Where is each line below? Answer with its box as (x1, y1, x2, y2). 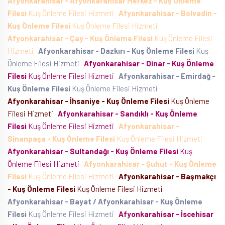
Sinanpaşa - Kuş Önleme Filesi (8, 134, 115, 143)
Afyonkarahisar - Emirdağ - (119, 71, 215, 80)
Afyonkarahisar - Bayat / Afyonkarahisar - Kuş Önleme (8, 197, 202, 206)
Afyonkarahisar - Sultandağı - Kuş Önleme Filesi (8, 147, 178, 156)
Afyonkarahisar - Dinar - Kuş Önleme (84, 59, 214, 68)
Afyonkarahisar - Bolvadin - (119, 9, 217, 18)
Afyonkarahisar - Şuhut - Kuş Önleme (84, 159, 216, 168)
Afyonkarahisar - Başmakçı (119, 172, 216, 181)
